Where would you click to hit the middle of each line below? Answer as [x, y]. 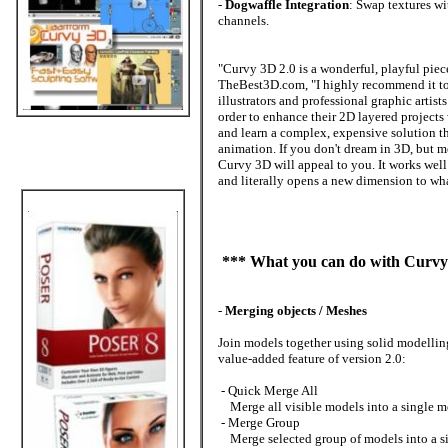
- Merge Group [259, 422]
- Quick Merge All [268, 390]
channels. [243, 20]
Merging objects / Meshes [296, 310]
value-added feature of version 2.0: [312, 358]
